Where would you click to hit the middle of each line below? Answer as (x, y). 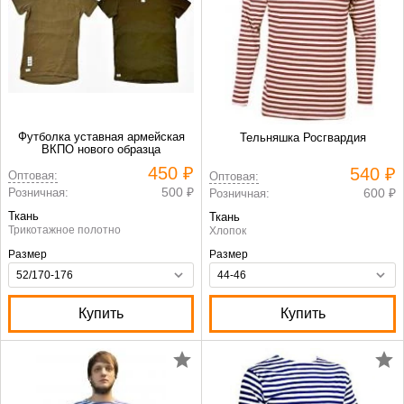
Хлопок (228, 231)
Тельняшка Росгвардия (303, 138)
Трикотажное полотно (64, 230)
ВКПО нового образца (101, 149)
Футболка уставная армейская (101, 137)
